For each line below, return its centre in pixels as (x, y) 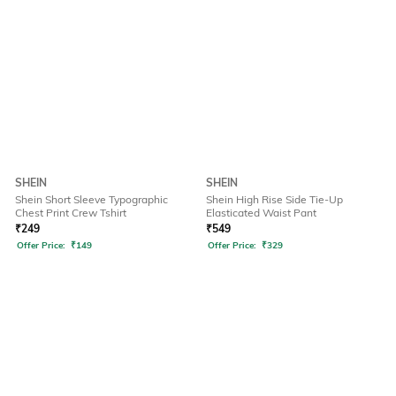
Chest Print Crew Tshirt (71, 213)
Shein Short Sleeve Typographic (91, 200)
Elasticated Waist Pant (261, 213)
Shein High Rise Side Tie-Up (274, 200)
